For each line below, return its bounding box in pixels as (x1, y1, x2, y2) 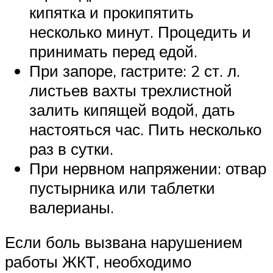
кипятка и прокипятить (29, 2, 194, 22)
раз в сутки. (29, 138, 113, 158)
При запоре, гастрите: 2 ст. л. (29, 60, 240, 80)
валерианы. (29, 197, 114, 217)
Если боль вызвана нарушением (5, 232, 243, 252)
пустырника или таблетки (29, 177, 215, 197)
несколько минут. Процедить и (29, 21, 251, 41)
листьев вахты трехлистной (29, 80, 232, 100)
